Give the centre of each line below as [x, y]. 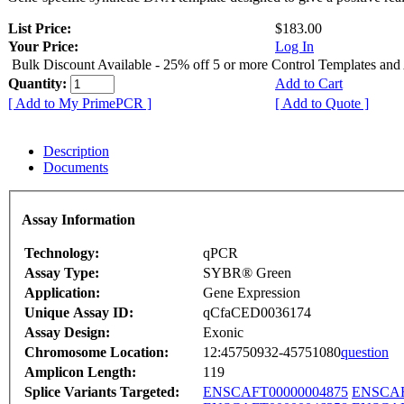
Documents [76, 168]
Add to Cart [309, 84]
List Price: [41, 29]
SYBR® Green [247, 272]
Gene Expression [252, 292]
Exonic [223, 332]
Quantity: [39, 84]
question [365, 352]
